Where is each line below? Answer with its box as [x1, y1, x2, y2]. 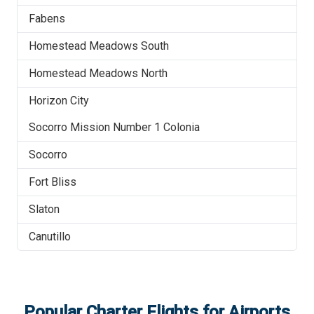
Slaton [29, 203, 60, 216]
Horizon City [29, 94, 89, 107]
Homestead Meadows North [29, 67, 168, 80]
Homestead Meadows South [29, 39, 169, 53]
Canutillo [29, 230, 71, 243]
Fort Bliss [29, 175, 76, 189]
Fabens [29, 12, 65, 25]
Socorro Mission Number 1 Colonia [29, 121, 200, 134]
